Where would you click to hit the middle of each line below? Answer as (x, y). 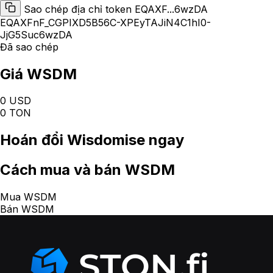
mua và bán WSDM (106, 170)
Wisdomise (106, 140)
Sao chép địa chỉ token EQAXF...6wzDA (116, 9)
